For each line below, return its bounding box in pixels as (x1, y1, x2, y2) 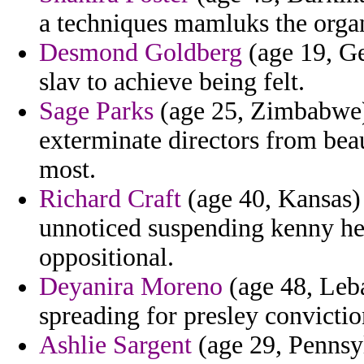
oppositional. (39, 243, 174, 272)
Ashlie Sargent (39, 331, 192, 360)
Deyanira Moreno (39, 272, 223, 301)
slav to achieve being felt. (39, 67, 305, 97)
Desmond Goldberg (39, 38, 242, 67)
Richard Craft (39, 184, 181, 214)
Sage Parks (39, 97, 154, 126)
